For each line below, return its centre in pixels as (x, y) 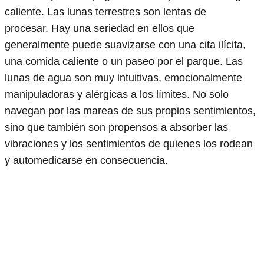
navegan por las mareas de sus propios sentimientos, (130, 110)
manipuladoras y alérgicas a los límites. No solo (117, 94)
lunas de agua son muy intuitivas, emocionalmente (123, 77)
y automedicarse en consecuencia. (86, 160)
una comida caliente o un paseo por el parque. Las (124, 61)
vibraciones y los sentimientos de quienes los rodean (129, 143)
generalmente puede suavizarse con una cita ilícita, (125, 44)
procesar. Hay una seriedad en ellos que (100, 28)
